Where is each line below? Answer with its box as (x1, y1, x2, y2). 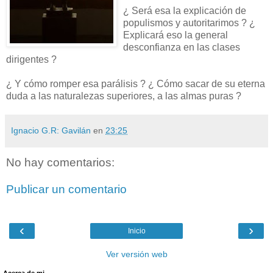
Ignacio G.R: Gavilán (11, 126, 91, 136)
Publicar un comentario (6, 183, 127, 196)
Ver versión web (105, 249, 168, 260)
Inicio (127, 227, 146, 236)
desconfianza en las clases (123, 42, 240, 53)
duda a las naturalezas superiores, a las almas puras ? (6, 91, 241, 102)
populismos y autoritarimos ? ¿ (123, 18, 255, 29)
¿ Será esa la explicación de (123, 5, 246, 16)
